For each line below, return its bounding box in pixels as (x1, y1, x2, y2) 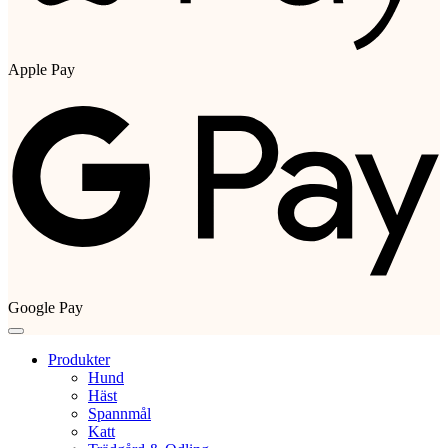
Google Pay (8, 298, 83, 316)
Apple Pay (8, 60, 75, 78)
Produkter (48, 350, 110, 368)
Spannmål (88, 404, 151, 422)
